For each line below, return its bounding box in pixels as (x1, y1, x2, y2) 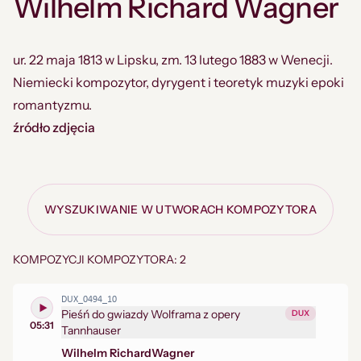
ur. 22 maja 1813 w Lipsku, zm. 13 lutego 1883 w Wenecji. (13, 52, 333, 68)
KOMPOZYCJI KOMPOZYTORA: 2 (13, 252, 186, 267)
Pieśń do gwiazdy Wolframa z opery (61, 307, 240, 322)
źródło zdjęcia (13, 119, 95, 135)
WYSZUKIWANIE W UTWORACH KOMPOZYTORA (44, 202, 317, 217)
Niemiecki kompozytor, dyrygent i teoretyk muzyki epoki (13, 74, 344, 90)
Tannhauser (61, 323, 121, 338)
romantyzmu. (13, 97, 92, 113)
